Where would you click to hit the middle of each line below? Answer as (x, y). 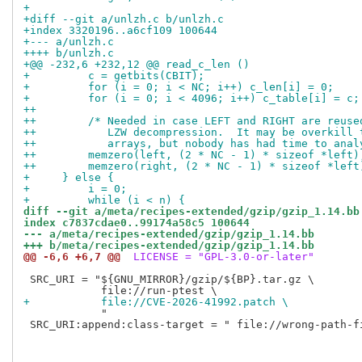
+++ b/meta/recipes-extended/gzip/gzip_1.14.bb (169, 246)
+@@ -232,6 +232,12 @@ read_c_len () (137, 65)
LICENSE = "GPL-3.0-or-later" (221, 257)
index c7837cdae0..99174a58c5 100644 (137, 223)
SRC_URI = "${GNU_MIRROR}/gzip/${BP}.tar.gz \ (169, 280)
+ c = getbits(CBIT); (114, 76)
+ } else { (69, 178)
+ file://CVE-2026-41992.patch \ (156, 302)
